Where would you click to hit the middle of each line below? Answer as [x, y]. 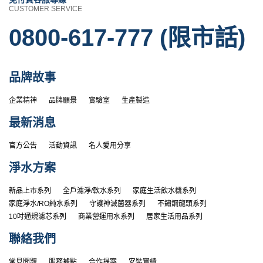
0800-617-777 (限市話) [127, 37]
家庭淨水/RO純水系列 [43, 203]
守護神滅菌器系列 [117, 203]
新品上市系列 [30, 190]
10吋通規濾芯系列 [38, 216]
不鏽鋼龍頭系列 [182, 203]
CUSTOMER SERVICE [45, 9]
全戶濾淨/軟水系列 [92, 190]
